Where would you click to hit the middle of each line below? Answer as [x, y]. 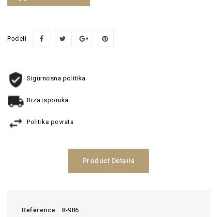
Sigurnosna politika [56, 78]
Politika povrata [50, 122]
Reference [39, 210]
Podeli [17, 38]
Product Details [108, 161]
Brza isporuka [48, 100]
